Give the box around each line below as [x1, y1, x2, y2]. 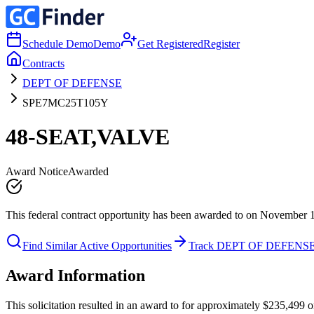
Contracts [22, 57, 64, 69]
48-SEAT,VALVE [6, 124, 170, 150]
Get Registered [137, 38, 203, 50]
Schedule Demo [22, 38, 93, 50]
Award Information [6, 266, 145, 285]
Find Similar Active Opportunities [22, 239, 172, 252]
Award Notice [6, 165, 68, 177]
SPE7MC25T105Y [22, 97, 109, 109]
